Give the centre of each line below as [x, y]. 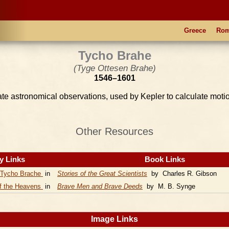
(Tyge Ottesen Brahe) [114, 68]
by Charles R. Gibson [182, 174]
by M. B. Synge [169, 186]
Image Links [114, 219]
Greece [195, 30]
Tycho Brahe [114, 55]
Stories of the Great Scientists [102, 174]
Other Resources [114, 131]
